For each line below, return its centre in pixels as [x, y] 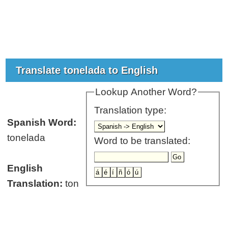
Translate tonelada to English [89, 70]
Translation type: [132, 110]
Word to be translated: [142, 141]
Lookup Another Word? [146, 92]
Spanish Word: [42, 122]
